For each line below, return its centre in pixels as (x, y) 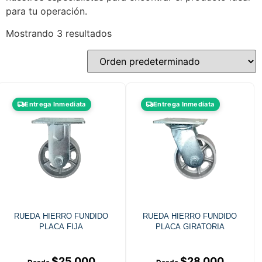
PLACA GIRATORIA (190, 227)
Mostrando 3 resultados (59, 34)
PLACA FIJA (61, 227)
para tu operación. (46, 11)
